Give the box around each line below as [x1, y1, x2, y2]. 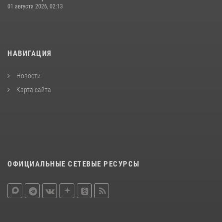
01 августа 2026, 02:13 [7, 2, 63, 10]
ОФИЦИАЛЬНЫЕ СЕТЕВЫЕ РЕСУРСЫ [7, 159, 140, 168]
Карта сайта [15, 85, 51, 94]
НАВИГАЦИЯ [7, 49, 52, 58]
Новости [15, 71, 41, 80]
